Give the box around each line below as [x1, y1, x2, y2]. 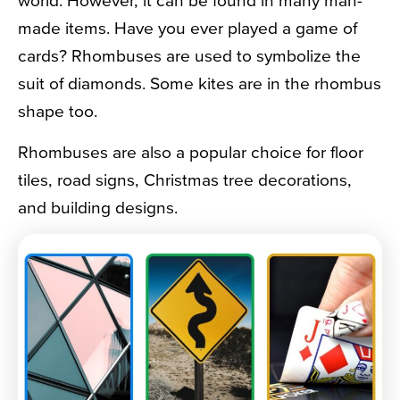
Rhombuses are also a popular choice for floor [18, 141, 363, 162]
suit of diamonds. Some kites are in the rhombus [18, 73, 381, 94]
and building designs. [18, 196, 178, 217]
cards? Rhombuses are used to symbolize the [18, 46, 361, 66]
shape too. [18, 101, 97, 121]
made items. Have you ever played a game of [18, 18, 357, 38]
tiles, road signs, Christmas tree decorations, [18, 169, 352, 189]
